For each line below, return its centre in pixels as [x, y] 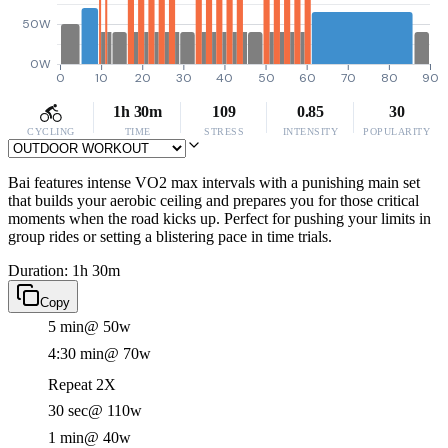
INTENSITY [310, 131]
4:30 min [76, 353]
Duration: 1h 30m [64, 270]
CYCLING [51, 131]
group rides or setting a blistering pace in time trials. [170, 236]
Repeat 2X [82, 384]
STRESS [224, 131]
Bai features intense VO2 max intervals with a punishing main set [214, 182]
